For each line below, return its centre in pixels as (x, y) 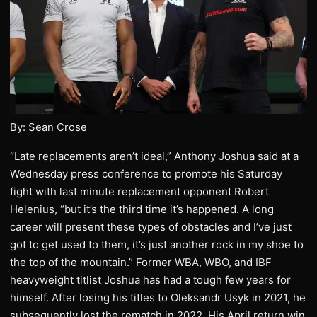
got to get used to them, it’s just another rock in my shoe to (157, 244)
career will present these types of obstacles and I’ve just (151, 226)
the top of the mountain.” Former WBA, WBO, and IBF (141, 262)
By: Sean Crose (48, 127)
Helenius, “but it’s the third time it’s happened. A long (142, 209)
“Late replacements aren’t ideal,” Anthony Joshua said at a (154, 156)
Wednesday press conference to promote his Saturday (146, 173)
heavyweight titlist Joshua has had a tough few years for (150, 279)
